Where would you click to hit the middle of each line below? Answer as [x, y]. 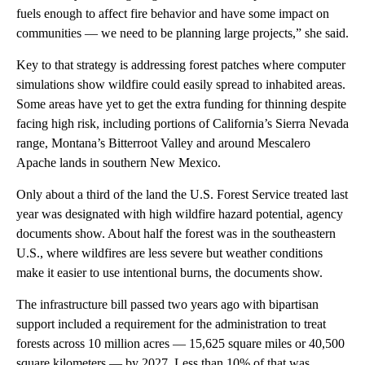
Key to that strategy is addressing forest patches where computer [181, 65]
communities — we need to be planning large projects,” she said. [182, 33]
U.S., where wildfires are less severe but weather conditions [169, 253]
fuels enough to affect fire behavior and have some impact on [173, 14]
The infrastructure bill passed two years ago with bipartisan [167, 305]
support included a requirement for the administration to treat [171, 324]
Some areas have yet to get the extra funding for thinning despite [181, 104]
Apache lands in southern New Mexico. [119, 163]
